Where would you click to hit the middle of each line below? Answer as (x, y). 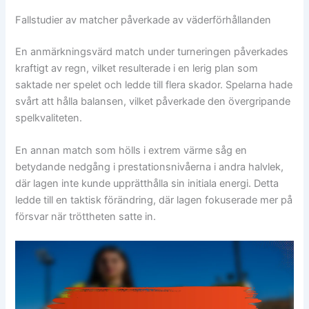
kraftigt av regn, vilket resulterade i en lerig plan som (137, 68)
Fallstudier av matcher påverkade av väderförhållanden (143, 20)
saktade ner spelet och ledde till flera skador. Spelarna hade (154, 84)
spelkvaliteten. (49, 118)
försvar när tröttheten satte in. (86, 216)
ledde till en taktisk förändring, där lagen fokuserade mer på (154, 200)
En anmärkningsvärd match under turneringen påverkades (152, 51)
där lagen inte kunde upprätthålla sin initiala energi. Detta (147, 183)
